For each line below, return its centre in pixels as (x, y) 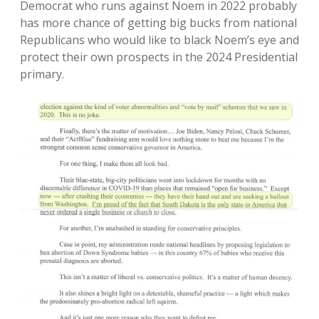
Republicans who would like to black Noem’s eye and (159, 40)
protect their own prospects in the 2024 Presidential (159, 57)
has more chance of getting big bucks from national (158, 22)
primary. (42, 74)
